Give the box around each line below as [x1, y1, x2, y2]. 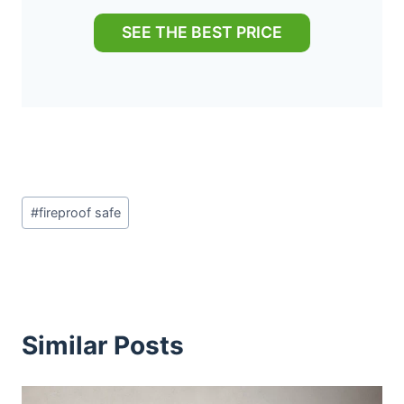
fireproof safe [38, 205, 121, 221]
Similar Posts [22, 330, 184, 362]
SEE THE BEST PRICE [122, 23, 282, 42]
